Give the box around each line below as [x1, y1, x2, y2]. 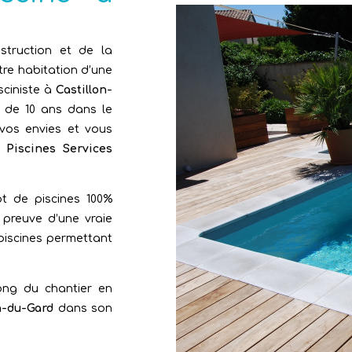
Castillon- [56, 84, 113, 97]
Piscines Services [5, 143, 113, 156]
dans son [53, 302, 113, 315]
